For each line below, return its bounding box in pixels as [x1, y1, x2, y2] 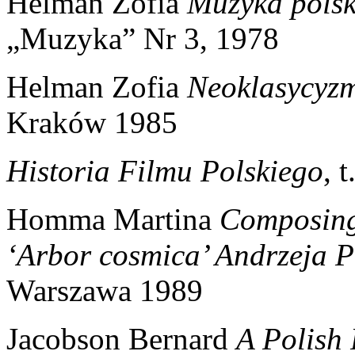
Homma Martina [6, 201, 219, 236]
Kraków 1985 [6, 105, 177, 139]
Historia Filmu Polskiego [6, 153, 323, 188]
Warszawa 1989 [6, 273, 203, 307]
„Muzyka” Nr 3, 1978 [6, 21, 279, 55]
